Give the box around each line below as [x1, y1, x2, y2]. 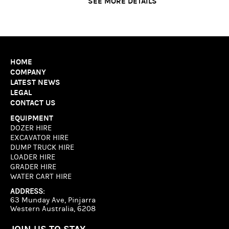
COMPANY [10, 67, 46, 77]
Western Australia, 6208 [10, 204, 96, 213]
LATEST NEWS [10, 77, 60, 87]
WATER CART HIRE [10, 172, 72, 181]
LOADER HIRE [10, 152, 55, 162]
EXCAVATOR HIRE [10, 133, 68, 142]
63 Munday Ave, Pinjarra [10, 195, 96, 204]
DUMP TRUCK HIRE [10, 143, 74, 152]
